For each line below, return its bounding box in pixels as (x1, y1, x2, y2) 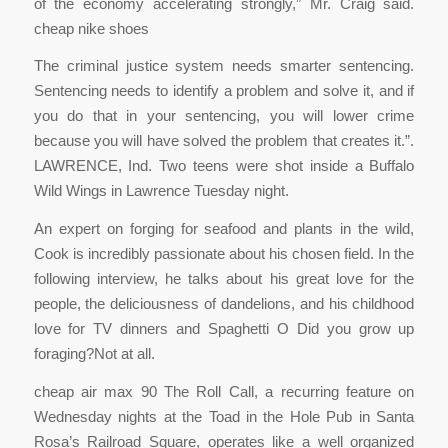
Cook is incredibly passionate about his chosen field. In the (33, 245, 415, 263)
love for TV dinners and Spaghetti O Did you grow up (33, 320, 415, 338)
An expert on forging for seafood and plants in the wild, (33, 220, 415, 238)
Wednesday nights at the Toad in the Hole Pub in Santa (33, 407, 415, 425)
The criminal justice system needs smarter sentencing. (33, 57, 415, 75)
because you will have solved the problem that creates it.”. (33, 132, 415, 150)
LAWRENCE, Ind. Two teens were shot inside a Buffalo (33, 157, 415, 175)
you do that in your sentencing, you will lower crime (33, 107, 415, 125)
